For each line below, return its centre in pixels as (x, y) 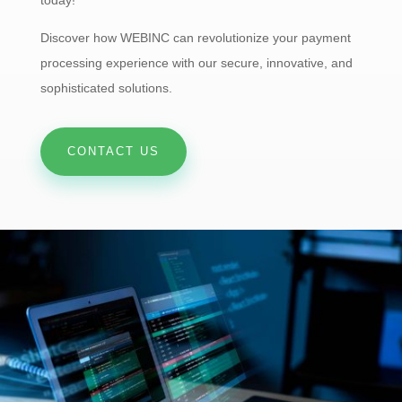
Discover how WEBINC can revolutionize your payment (195, 37)
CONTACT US (113, 151)
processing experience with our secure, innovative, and (196, 62)
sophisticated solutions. (106, 87)
